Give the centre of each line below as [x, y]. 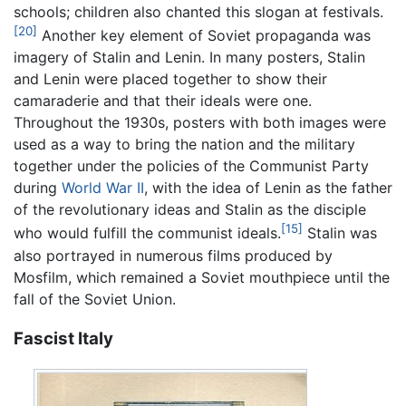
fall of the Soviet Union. [95, 299]
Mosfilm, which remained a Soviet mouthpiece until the [202, 277]
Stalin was [340, 233]
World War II [103, 188]
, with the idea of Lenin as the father [268, 188]
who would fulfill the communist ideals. [147, 233]
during [38, 188]
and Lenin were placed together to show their [170, 79]
